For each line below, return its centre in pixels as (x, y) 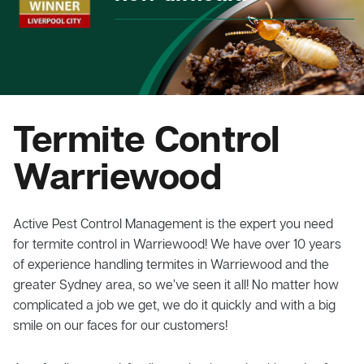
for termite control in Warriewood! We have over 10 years (177, 243)
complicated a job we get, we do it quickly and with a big (174, 304)
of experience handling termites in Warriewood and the (171, 264)
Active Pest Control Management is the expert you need (173, 223)
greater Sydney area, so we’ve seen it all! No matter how (176, 284)
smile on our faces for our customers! (120, 325)
